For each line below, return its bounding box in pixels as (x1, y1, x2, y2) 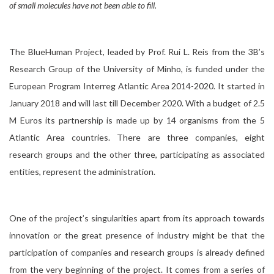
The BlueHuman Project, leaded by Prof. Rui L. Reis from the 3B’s (9, 46, 265, 57)
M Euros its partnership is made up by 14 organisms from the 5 (9, 115, 265, 125)
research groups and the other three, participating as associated (9, 149, 265, 160)
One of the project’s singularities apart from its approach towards (9, 213, 265, 223)
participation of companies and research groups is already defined (9, 247, 265, 257)
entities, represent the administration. (9, 166, 155, 177)
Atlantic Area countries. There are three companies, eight (9, 132, 265, 143)
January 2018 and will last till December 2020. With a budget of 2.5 (9, 98, 265, 108)
